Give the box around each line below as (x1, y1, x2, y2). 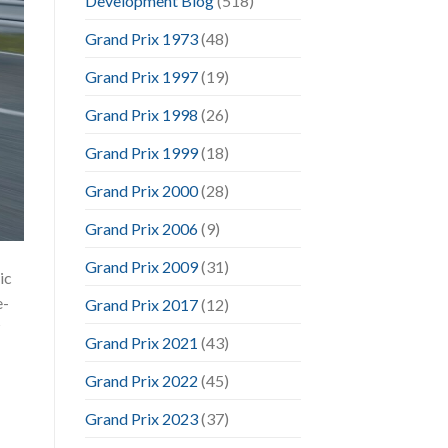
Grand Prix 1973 (84, 28, 198, 48)
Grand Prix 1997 (84, 66, 198, 86)
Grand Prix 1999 (84, 142, 198, 162)
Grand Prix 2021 (84, 332, 198, 352)
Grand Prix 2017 (84, 294, 198, 314)
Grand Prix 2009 (84, 256, 198, 276)
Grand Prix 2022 (84, 370, 198, 390)
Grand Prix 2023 (84, 408, 198, 428)
